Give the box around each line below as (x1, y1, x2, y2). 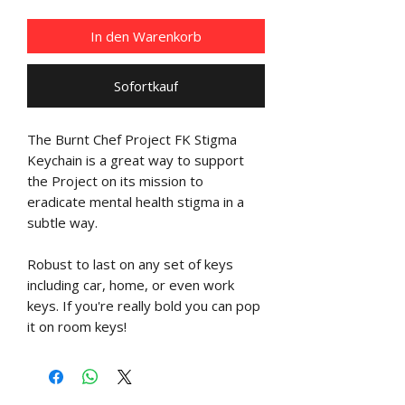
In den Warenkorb (90, 26, 202, 45)
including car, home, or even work (27, 275, 234, 294)
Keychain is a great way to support (27, 150, 244, 169)
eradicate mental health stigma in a (27, 192, 244, 211)
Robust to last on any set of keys (27, 254, 233, 273)
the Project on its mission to (27, 171, 203, 190)
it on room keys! (27, 316, 127, 335)
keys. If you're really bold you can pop (27, 296, 260, 315)
